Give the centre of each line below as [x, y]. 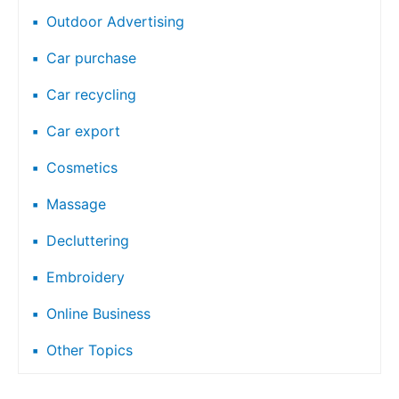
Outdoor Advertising [115, 21]
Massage [76, 204]
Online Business [98, 313]
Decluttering [88, 240]
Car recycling [91, 94]
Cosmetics [82, 167]
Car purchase [91, 57]
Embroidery [85, 277]
